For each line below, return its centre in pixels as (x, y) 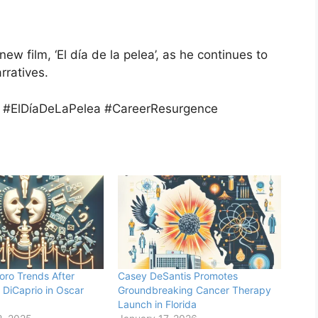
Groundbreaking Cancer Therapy (194, 290)
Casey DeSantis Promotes (177, 276)
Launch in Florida (157, 305)
